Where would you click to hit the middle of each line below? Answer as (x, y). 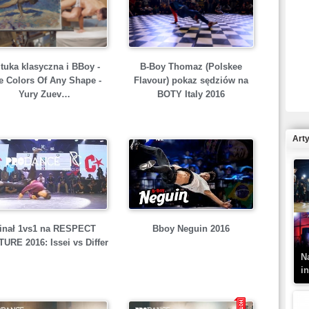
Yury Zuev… (44, 94)
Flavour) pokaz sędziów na (191, 81)
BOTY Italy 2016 (191, 94)
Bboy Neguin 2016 (191, 229)
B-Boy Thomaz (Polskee (191, 67)
